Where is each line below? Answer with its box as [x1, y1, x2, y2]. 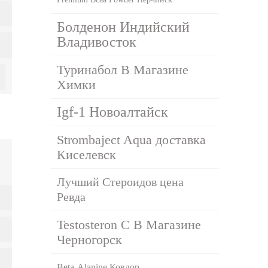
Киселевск [57, 147, 117, 162]
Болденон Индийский [57, 19, 190, 35]
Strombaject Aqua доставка [57, 132, 206, 147]
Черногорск [57, 232, 123, 247]
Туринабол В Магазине [57, 62, 189, 77]
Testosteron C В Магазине [57, 217, 202, 232]
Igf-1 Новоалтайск [57, 103, 169, 120]
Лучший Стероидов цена [57, 175, 184, 188]
